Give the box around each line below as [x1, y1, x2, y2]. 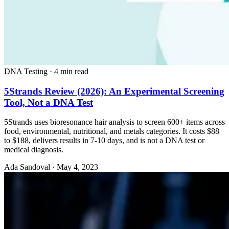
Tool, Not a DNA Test [4, 97, 93, 108]
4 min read [54, 66, 88, 76]
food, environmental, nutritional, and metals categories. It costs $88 [4, 127, 219, 136]
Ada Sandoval [4, 163, 50, 172]
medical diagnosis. [4, 145, 63, 154]
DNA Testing [4, 66, 48, 76]
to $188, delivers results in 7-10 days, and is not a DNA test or [4, 136, 204, 145]
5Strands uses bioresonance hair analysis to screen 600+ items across [4, 118, 225, 127]
